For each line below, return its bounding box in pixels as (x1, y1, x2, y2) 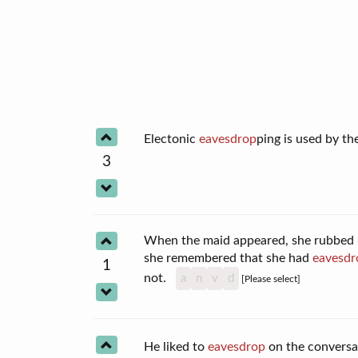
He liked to (144, 340, 209, 353)
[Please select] (239, 273, 301, 284)
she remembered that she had (144, 251, 313, 265)
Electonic (144, 132, 200, 145)
